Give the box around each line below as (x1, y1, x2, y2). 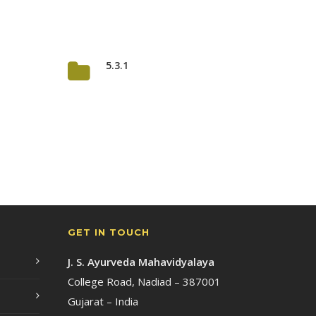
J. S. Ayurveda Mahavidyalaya (68, 255, 214, 269)
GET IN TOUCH (68, 226, 150, 238)
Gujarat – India (68, 294, 138, 308)
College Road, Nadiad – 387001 (68, 274, 221, 288)
